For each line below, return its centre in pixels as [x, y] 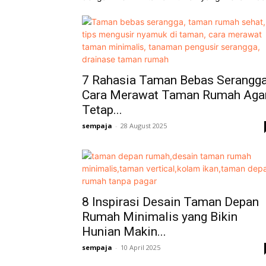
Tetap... [102, 110]
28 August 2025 [144, 125]
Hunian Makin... [124, 231]
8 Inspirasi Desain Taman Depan [170, 202]
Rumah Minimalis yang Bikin [160, 216]
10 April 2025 [140, 247]
